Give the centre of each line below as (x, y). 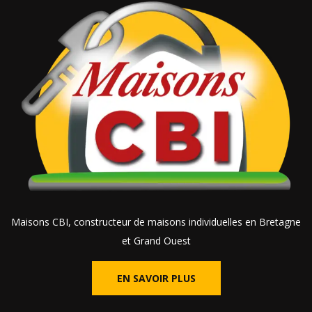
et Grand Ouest (156, 240)
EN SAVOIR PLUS (156, 278)
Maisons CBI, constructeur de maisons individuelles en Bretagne (156, 221)
